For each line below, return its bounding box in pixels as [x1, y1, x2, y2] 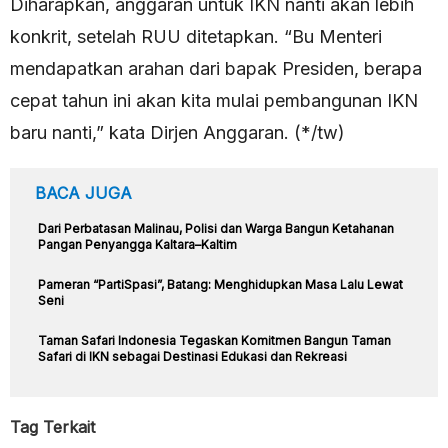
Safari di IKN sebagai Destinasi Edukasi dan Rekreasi [38, 349, 347, 365]
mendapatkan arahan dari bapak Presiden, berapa [10, 58, 422, 80]
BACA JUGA [35, 183, 132, 204]
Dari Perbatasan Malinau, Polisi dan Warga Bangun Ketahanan [38, 221, 394, 237]
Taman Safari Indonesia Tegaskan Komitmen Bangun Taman [38, 333, 391, 349]
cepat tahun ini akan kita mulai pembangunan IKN [10, 90, 418, 112]
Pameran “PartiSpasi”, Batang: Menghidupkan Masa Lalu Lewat [38, 277, 403, 293]
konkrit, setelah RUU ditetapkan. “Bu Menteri [10, 26, 387, 48]
